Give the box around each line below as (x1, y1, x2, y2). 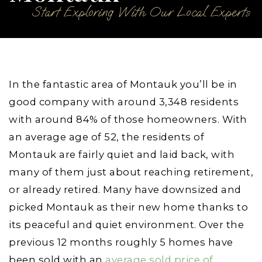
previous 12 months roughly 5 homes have (9, 236, 233, 248)
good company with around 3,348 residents (9, 96, 239, 108)
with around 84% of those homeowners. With (9, 113, 247, 125)
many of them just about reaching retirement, (9, 166, 253, 178)
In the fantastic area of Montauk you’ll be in (9, 78, 237, 90)
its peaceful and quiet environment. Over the (9, 219, 244, 230)
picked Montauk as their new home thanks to (9, 201, 248, 213)
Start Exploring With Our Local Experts (32, 4, 250, 20)
